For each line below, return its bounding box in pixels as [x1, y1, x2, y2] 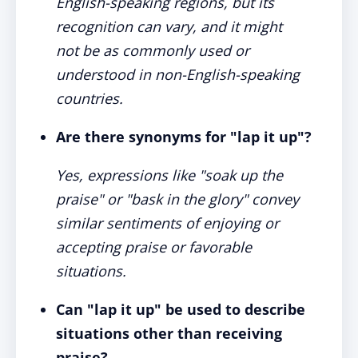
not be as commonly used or [56, 41, 249, 60]
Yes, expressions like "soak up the [56, 165, 283, 185]
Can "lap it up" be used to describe [56, 300, 305, 319]
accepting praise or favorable [56, 237, 252, 257]
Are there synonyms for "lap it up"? [56, 127, 312, 146]
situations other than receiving [56, 324, 282, 343]
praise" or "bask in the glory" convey [56, 189, 299, 209]
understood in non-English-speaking [56, 65, 300, 84]
